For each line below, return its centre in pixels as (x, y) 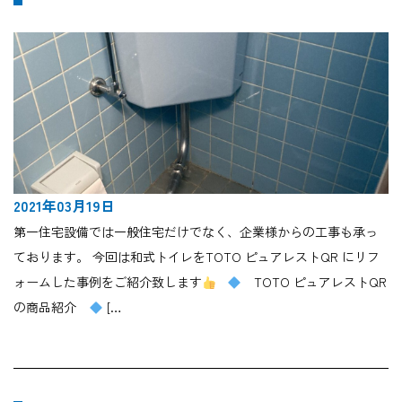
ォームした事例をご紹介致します (108, 282)
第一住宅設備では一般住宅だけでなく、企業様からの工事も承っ (196, 232)
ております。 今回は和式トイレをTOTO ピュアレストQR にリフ (197, 257)
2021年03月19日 (64, 206)
